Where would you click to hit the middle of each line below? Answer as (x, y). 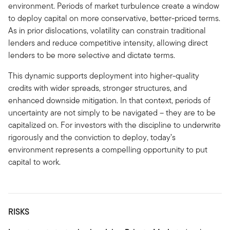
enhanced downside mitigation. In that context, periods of (109, 100)
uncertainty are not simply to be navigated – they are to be (112, 112)
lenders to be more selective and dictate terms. (92, 55)
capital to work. (34, 162)
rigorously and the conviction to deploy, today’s (92, 137)
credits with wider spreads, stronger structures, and (98, 88)
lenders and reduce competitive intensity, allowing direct (108, 43)
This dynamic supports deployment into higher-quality (104, 75)
